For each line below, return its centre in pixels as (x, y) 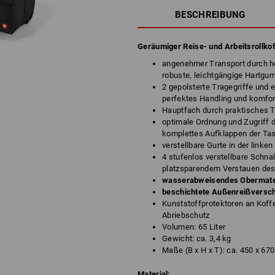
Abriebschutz (186, 215)
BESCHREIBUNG (210, 15)
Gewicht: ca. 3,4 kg (197, 238)
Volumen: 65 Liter (194, 227)
